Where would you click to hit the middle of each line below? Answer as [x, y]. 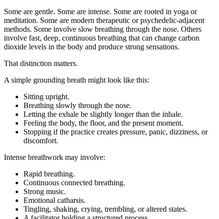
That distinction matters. [41, 63]
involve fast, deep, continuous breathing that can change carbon [102, 38]
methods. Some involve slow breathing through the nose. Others [103, 29]
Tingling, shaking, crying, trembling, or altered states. [105, 209]
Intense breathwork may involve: [55, 157]
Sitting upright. [46, 96]
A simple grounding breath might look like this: [77, 80]
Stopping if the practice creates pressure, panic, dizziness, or [116, 131]
